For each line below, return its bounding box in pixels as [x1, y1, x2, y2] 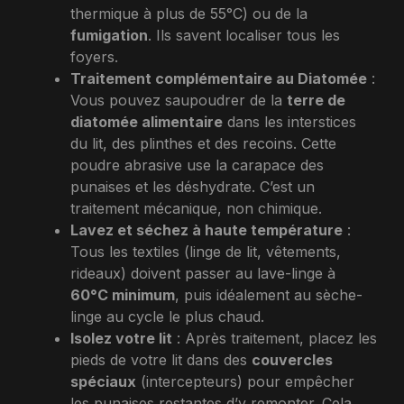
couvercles [252, 350, 333, 369]
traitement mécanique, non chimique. [70, 198, 322, 217]
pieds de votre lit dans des [70, 350, 252, 369]
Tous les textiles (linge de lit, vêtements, [70, 242, 341, 261]
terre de [287, 90, 345, 109]
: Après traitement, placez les [172, 328, 377, 347]
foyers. [70, 47, 118, 66]
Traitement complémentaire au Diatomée [70, 69, 367, 87]
